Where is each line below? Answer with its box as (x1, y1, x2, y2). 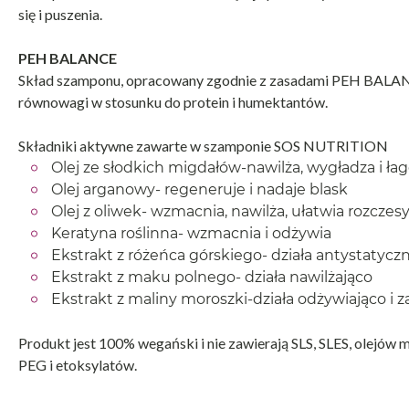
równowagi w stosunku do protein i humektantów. (18, 92, 328, 110)
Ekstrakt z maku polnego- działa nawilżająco (51, 267, 372, 286)
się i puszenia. (18, 5, 102, 23)
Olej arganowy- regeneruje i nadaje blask (51, 180, 348, 198)
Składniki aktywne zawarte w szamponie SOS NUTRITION (18, 136, 388, 154)
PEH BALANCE (18, 48, 117, 67)
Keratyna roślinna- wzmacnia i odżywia (51, 224, 331, 242)
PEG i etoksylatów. (18, 355, 137, 373)
